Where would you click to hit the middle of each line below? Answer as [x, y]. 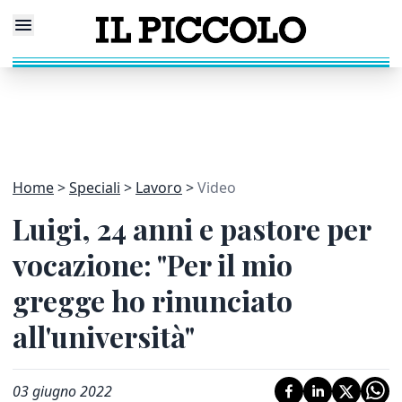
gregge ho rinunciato [153, 300]
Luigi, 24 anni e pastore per [192, 228]
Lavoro [159, 188]
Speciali [95, 188]
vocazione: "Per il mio [153, 264]
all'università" [104, 336]
